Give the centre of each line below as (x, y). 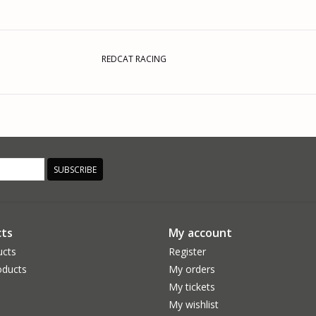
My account (200, 232)
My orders (192, 269)
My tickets (192, 286)
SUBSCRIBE (75, 169)
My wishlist (194, 304)
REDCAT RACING (134, 59)
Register (187, 251)
